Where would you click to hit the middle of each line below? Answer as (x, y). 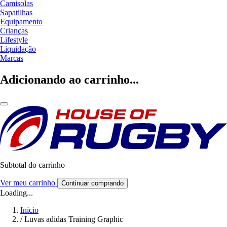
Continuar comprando (92, 183)
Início (29, 210)
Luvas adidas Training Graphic (74, 219)
